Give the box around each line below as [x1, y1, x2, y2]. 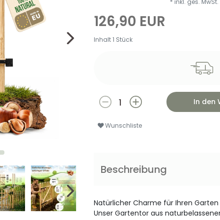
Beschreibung [101, 162, 167, 176]
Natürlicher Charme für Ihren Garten [94, 197, 219, 208]
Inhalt [94, 35, 113, 44]
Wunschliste [105, 121, 143, 130]
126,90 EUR [94, 12, 166, 31]
